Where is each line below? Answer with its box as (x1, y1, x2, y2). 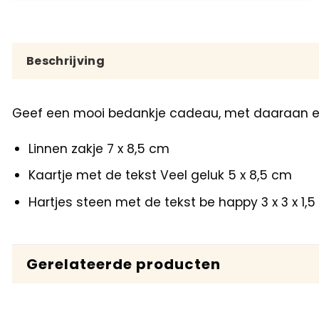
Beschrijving (26, 53, 105, 70)
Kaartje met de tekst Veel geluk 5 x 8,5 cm (28, 167, 292, 184)
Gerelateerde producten (26, 254, 221, 275)
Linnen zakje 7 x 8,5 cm (28, 140, 169, 157)
